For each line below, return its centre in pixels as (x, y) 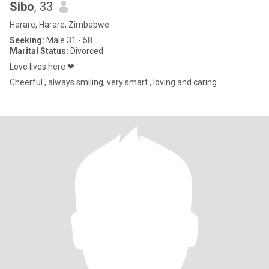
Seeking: (27, 40)
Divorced (86, 51)
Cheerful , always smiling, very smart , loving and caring (113, 82)
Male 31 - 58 (68, 40)
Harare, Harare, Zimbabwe (59, 25)
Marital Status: (39, 51)
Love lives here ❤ (42, 67)
